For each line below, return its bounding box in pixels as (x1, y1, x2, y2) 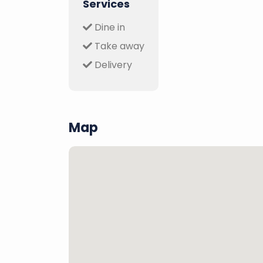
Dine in (92, 20, 125, 34)
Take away (92, 39, 144, 53)
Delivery (92, 58, 132, 72)
